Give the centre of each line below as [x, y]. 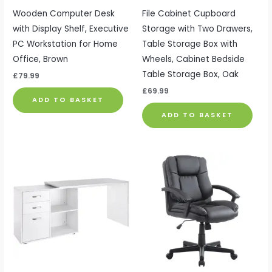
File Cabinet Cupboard [189, 13]
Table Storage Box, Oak [190, 74]
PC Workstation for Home [66, 44]
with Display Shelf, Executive [71, 29]
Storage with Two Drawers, [197, 29]
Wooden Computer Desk [64, 13]
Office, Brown [41, 59]
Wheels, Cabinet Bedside [193, 59]
